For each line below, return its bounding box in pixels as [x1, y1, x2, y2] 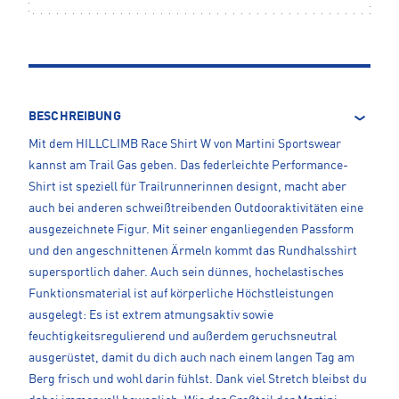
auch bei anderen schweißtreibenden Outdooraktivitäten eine [28, 201, 363, 215]
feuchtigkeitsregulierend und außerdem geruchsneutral [28, 330, 337, 343]
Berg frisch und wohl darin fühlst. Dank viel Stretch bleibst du [28, 372, 367, 386]
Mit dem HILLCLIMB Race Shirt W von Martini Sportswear [28, 137, 341, 151]
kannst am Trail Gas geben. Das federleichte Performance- [28, 159, 348, 172]
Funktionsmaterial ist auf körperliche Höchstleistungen [28, 287, 334, 300]
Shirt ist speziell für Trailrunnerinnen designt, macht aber [28, 180, 346, 193]
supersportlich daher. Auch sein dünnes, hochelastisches [28, 265, 344, 279]
